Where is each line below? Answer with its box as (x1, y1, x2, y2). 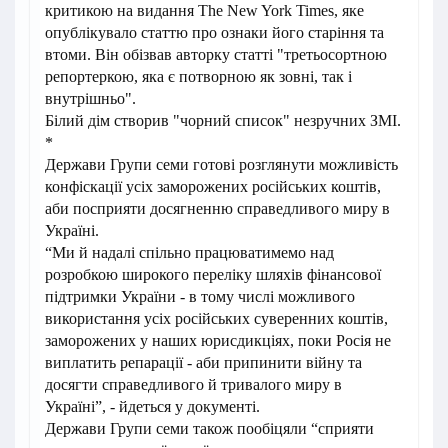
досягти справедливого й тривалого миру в (45, 376, 342, 394)
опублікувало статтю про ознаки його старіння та (45, 24, 384, 42)
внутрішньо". (45, 90, 136, 108)
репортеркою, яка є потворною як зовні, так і (45, 68, 352, 86)
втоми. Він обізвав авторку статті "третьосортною (45, 46, 387, 64)
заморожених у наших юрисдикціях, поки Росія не (45, 332, 391, 350)
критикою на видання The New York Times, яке (45, 2, 364, 20)
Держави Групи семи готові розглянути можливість (45, 156, 398, 174)
